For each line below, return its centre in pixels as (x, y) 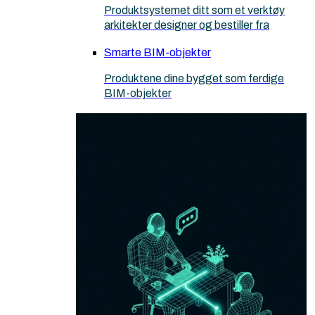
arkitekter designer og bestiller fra (187, 25)
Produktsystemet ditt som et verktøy (194, 11)
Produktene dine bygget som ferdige (194, 79)
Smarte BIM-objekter (157, 53)
